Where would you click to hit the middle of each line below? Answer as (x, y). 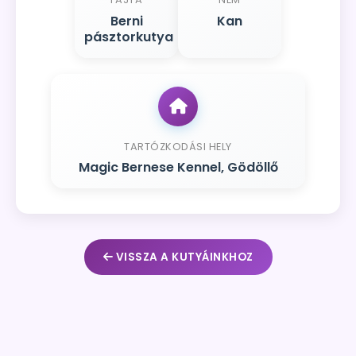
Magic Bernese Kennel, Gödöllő (178, 167)
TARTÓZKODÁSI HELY (178, 146)
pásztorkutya (129, 37)
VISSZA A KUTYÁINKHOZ (183, 257)
